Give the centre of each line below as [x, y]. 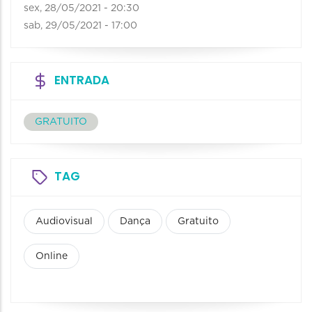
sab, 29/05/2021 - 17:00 [80, 26]
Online [52, 257]
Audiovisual [64, 222]
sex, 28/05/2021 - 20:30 [81, 9]
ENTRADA [82, 80]
